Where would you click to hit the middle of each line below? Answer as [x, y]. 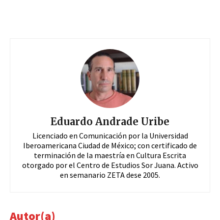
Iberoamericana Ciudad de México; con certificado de [110, 146]
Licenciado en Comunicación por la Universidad [110, 136]
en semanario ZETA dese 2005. [110, 175]
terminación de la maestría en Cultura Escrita [110, 155]
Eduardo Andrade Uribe [110, 122]
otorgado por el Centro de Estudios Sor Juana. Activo [110, 165]
